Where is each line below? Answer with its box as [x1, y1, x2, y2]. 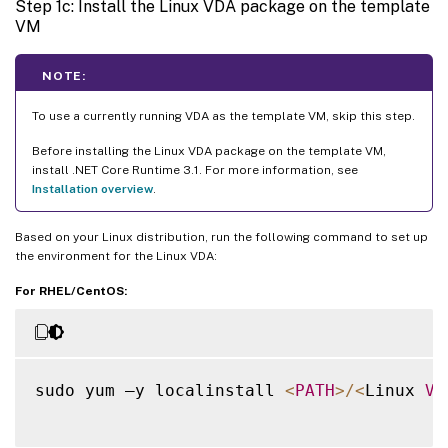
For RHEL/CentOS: [15, 284, 127, 299]
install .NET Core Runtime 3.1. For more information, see [32, 163, 358, 178]
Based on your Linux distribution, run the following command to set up [15, 230, 428, 245]
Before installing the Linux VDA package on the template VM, [32, 144, 386, 159]
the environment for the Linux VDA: [15, 249, 217, 264]
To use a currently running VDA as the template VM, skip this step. [32, 109, 415, 124]
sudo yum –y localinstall [35, 381, 285, 401]
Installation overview [32, 182, 153, 197]
